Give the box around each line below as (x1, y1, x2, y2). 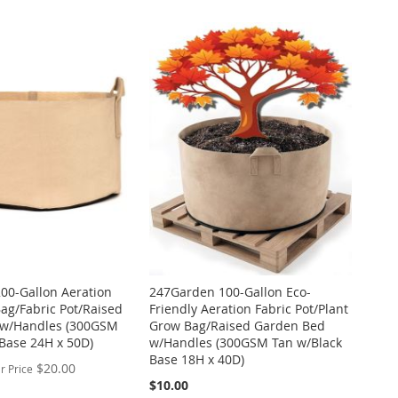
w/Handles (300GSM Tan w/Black (148, 334, 342, 352)
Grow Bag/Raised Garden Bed (148, 317, 325, 335)
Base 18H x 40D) (148, 351, 244, 369)
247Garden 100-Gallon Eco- (148, 283, 311, 301)
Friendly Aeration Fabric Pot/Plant (148, 300, 348, 318)
